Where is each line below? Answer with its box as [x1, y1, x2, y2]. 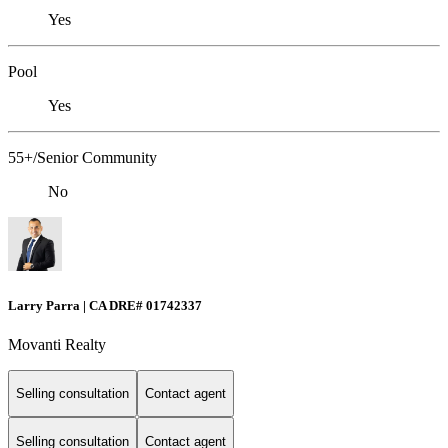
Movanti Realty [8, 335, 106, 353]
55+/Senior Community [8, 149, 157, 167]
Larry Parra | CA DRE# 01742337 [8, 297, 202, 313]
